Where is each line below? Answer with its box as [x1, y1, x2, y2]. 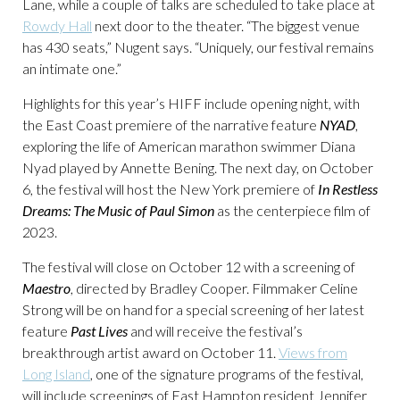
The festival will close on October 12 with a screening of [22, 258, 355, 275]
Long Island [22, 365, 90, 382]
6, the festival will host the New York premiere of [22, 180, 318, 197]
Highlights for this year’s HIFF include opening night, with [22, 95, 360, 112]
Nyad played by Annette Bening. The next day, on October [22, 159, 373, 176]
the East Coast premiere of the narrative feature [22, 116, 320, 133]
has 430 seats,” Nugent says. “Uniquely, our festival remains [22, 38, 374, 55]
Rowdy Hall [22, 17, 92, 34]
